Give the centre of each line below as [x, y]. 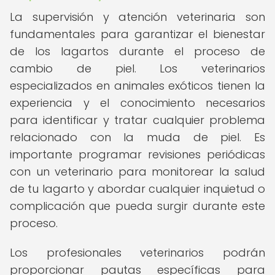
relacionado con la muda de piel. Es [137, 137]
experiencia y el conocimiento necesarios [137, 103]
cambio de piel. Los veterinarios [137, 68]
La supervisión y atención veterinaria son [137, 17]
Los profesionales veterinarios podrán [137, 253]
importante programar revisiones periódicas [137, 154]
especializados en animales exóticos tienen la [137, 86]
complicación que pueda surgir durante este [137, 206]
